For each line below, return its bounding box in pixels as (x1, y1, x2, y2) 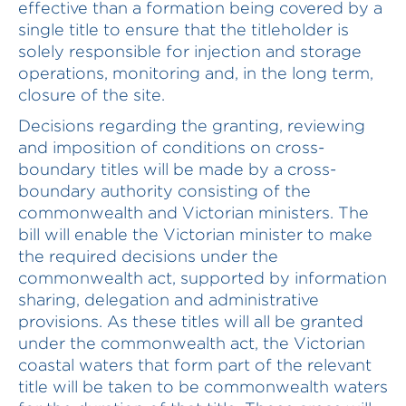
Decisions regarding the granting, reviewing (18, 117, 365, 134)
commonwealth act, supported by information (18, 269, 387, 286)
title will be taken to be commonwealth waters (18, 378, 388, 395)
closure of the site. (18, 86, 165, 103)
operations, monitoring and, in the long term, (18, 64, 373, 82)
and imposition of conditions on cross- (18, 139, 324, 156)
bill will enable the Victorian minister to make (18, 226, 372, 243)
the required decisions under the (18, 247, 278, 265)
